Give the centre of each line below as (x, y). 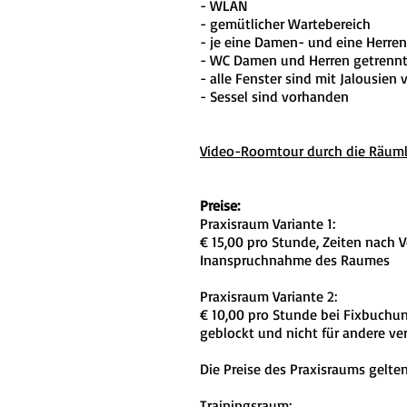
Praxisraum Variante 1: (270, 223)
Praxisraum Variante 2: (268, 296)
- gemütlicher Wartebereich (285, 24)
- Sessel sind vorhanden (274, 96)
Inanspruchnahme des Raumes (295, 260)
